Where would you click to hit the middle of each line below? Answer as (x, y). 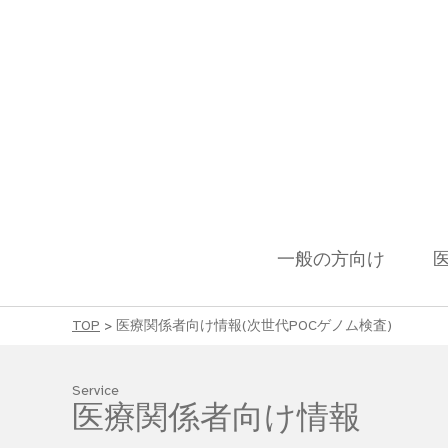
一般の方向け (330, 259)
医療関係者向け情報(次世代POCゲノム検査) (254, 325)
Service (95, 390)
